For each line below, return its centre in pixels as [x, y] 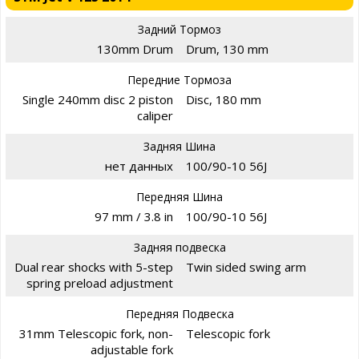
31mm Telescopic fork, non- [96, 333]
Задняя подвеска [179, 247]
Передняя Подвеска [179, 313]
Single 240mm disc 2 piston [98, 99]
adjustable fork [132, 349]
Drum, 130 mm [227, 48]
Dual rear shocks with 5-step [94, 266]
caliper [155, 115]
